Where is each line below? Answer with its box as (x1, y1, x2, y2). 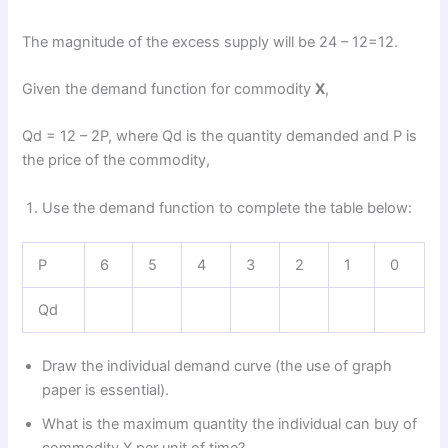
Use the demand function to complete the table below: (42, 198, 413, 217)
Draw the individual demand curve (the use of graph (42, 357, 393, 376)
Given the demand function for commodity (22, 79, 316, 98)
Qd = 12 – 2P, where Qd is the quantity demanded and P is (22, 127, 418, 146)
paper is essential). (42, 381, 170, 400)
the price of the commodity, (22, 151, 211, 170)
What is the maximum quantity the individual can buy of (42, 415, 418, 434)
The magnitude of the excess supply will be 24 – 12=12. (22, 32, 399, 51)
